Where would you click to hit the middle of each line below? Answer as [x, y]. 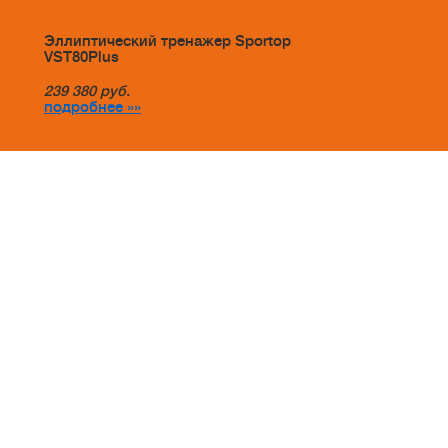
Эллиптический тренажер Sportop [167, 41]
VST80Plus [81, 57]
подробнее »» [92, 107]
